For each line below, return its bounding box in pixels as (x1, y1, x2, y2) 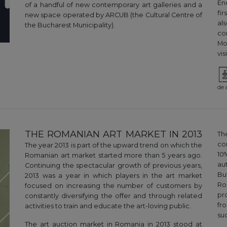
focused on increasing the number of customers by (25, 182, 202, 190)
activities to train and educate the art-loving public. (25, 202, 191, 210)
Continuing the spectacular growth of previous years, (25, 162, 202, 170)
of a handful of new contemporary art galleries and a (25, 1, 202, 9)
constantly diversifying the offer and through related (25, 192, 202, 200)
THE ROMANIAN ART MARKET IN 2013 (25, 129, 202, 140)
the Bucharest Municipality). (25, 21, 115, 29)
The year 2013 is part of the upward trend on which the (25, 141, 202, 149)
